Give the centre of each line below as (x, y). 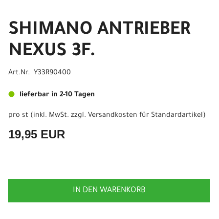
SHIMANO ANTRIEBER (99, 31)
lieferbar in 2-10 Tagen (57, 95)
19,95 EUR (37, 134)
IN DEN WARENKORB (109, 191)
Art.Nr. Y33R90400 (40, 73)
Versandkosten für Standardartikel (145, 116)
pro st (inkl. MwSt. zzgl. (48, 116)
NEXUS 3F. (52, 52)
